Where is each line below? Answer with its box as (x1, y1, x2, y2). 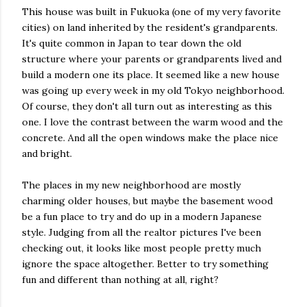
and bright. (22, 147, 75, 160)
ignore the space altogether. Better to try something (22, 258, 269, 270)
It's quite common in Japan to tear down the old (22, 37, 241, 49)
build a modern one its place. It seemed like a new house (22, 69, 280, 81)
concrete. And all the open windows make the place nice (22, 132, 278, 144)
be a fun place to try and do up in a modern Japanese (22, 210, 262, 223)
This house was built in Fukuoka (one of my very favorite (22, 5, 281, 18)
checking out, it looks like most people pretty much (22, 242, 261, 254)
